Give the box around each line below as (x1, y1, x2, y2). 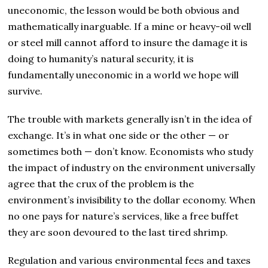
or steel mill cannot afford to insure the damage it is (8, 36, 248, 48)
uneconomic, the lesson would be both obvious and (8, 4, 240, 16)
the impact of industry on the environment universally (8, 161, 255, 173)
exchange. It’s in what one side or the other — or (8, 129, 230, 141)
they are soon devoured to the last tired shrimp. (8, 226, 229, 238)
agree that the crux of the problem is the (8, 177, 194, 190)
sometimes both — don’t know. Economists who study (8, 145, 254, 157)
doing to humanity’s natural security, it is (8, 52, 194, 65)
